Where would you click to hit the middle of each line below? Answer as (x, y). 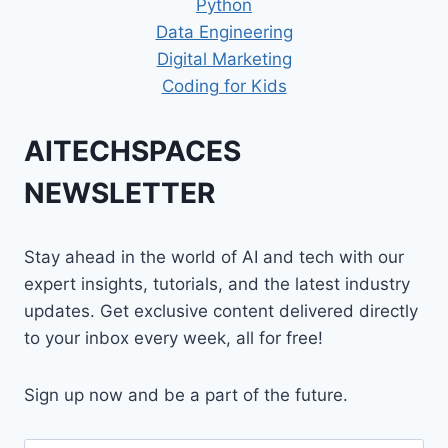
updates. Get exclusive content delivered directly (221, 311)
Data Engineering (224, 32)
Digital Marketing (224, 59)
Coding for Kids (224, 86)
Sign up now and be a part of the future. (186, 395)
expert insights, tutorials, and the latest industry (217, 284)
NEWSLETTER (119, 193)
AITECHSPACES (132, 151)
